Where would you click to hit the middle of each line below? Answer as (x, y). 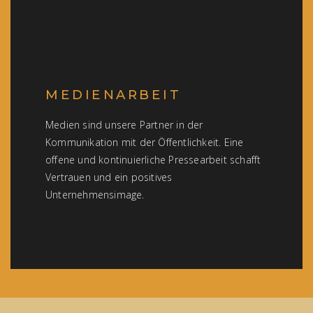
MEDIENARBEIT (113, 95)
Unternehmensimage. (95, 195)
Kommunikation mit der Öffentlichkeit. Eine (145, 142)
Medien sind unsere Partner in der (124, 125)
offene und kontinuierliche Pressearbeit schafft (153, 160)
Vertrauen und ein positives (109, 177)
